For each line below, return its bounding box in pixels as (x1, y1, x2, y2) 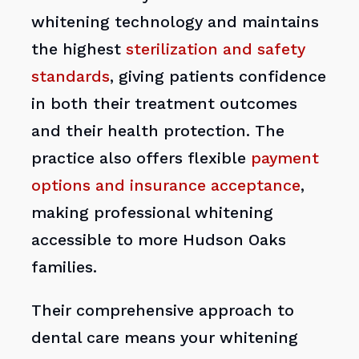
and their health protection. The (31, 122, 285, 141)
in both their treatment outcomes (31, 95, 298, 114)
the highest (31, 40, 127, 59)
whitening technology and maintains (31, 13, 320, 32)
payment (251, 149, 320, 168)
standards (31, 67, 111, 87)
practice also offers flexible (31, 149, 252, 168)
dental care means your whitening (31, 328, 299, 347)
